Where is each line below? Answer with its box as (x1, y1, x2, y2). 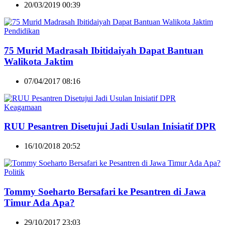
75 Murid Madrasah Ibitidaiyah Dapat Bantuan (4, 45, 203, 56)
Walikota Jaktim (4, 56, 73, 67)
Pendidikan (4, 27, 40, 36)
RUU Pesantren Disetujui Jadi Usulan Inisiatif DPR (4, 121, 216, 132)
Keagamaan (4, 102, 42, 111)
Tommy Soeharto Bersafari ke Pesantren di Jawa (4, 186, 206, 197)
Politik (4, 168, 25, 177)
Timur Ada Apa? (4, 197, 75, 208)
